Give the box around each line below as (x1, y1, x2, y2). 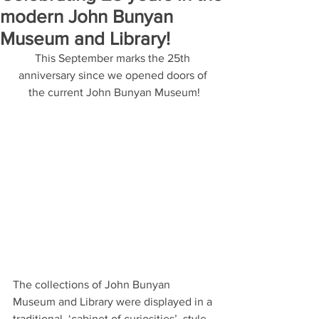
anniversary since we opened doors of (18, 69, 210, 81)
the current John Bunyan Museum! (28, 86, 200, 98)
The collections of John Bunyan (13, 278, 173, 291)
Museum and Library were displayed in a (13, 296, 215, 308)
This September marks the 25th (35, 52, 193, 64)
